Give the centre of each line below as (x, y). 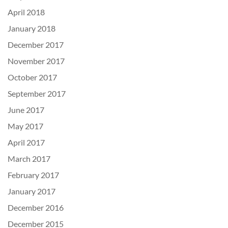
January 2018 (32, 28)
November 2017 (36, 61)
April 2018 (26, 12)
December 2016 (36, 207)
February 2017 (33, 175)
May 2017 (25, 126)
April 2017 (26, 142)
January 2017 (32, 191)
